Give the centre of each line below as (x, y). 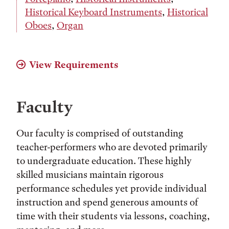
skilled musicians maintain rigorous (90, 175)
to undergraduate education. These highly (104, 161)
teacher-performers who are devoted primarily (112, 147)
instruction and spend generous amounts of (107, 202)
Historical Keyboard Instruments (94, 12)
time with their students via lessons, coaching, (113, 216)
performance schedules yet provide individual (111, 188)
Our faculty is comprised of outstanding (100, 133)
